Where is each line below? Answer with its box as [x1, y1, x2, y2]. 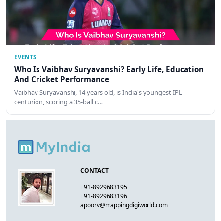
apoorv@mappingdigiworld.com [80, 200, 168, 209]
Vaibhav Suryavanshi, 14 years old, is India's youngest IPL [14, 88, 182, 97]
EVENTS [14, 53, 37, 61]
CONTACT [80, 166, 109, 175]
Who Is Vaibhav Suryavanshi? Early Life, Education [14, 64, 204, 74]
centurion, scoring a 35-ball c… [14, 97, 103, 107]
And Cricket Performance [14, 74, 109, 84]
